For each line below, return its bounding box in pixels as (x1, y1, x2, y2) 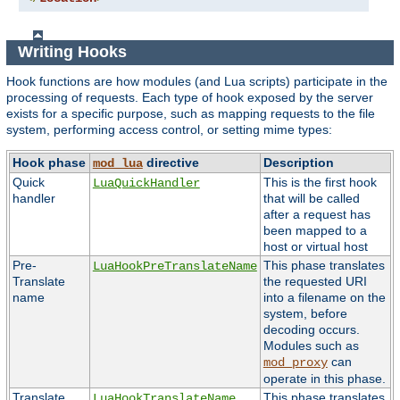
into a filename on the (262, 289, 386, 304)
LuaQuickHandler (92, 175, 200, 190)
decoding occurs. (262, 321, 360, 337)
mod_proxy (262, 354, 328, 370)
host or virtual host (262, 238, 368, 254)
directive (142, 154, 199, 170)
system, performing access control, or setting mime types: (6, 121, 332, 137)
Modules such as (262, 337, 359, 353)
